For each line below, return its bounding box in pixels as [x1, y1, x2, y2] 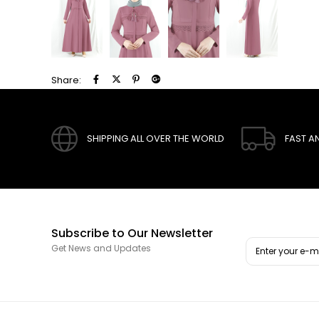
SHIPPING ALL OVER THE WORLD [87, 132, 224, 146]
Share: [51, 73, 81, 88]
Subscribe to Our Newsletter [51, 225, 213, 242]
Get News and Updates [51, 242, 151, 255]
